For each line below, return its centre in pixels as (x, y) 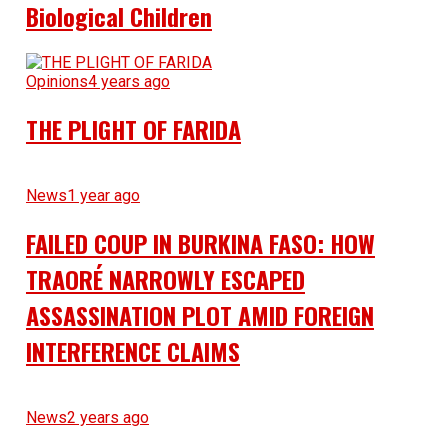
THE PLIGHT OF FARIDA (133, 129)
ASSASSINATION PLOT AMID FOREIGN (199, 315)
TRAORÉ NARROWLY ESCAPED (165, 279)
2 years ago (107, 418)
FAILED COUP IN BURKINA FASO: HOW (200, 243)
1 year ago (103, 196)
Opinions (56, 82)
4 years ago (128, 82)
